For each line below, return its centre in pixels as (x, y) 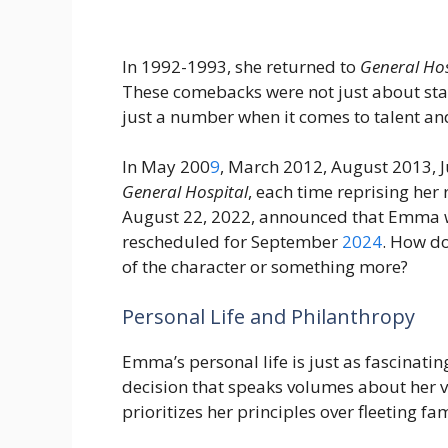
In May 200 (166, 167)
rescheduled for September (232, 242)
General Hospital (185, 192)
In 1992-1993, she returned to (241, 66)
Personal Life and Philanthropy (268, 316)
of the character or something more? (265, 267)
